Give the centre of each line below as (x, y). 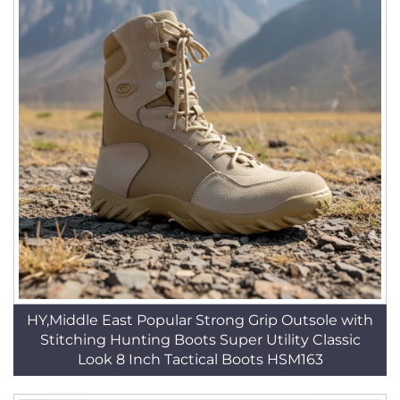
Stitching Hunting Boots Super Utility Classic (200, 340)
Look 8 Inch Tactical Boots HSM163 (200, 359)
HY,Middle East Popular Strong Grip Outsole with (200, 320)
